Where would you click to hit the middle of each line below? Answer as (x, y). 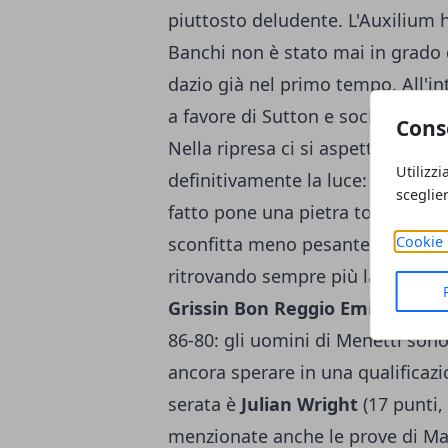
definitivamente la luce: (270, 180)
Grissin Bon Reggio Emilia (281, 308)
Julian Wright (299, 404)
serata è (204, 404)
